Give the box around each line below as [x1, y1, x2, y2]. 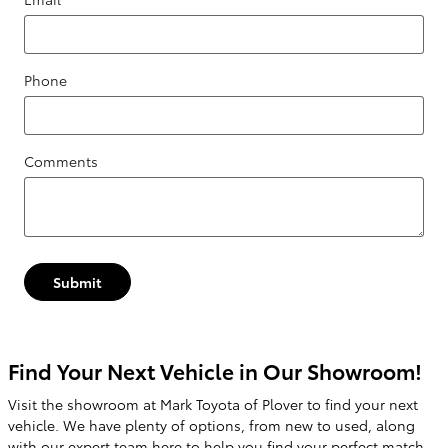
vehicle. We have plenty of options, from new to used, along [8, 415, 415, 436]
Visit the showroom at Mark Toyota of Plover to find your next [8, 394, 418, 415]
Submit [53, 271, 102, 292]
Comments [24, 151, 98, 172]
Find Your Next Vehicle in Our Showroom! [8, 355, 422, 385]
